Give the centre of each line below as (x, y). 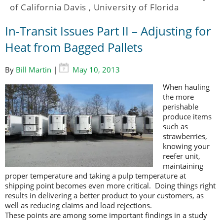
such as (175, 127)
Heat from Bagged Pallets (74, 47)
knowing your (186, 146)
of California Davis (48, 7)
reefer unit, (182, 156)
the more (178, 97)
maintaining (183, 166)
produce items (187, 117)
